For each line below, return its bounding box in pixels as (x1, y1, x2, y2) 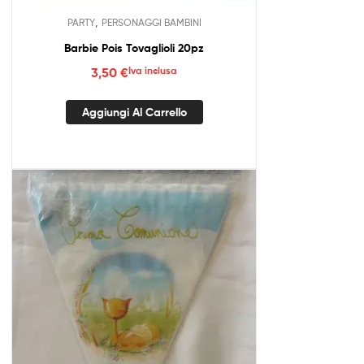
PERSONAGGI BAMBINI (101, 15, 201, 28)
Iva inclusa (128, 64, 177, 77)
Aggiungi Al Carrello (81, 105, 187, 120)
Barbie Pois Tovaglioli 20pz (64, 40, 204, 55)
